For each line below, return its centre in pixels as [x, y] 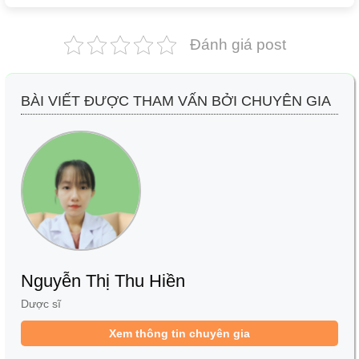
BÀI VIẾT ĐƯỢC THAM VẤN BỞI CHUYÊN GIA [176, 101]
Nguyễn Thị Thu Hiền [103, 281]
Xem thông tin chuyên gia [179, 334]
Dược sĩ [41, 304]
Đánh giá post [238, 45]
